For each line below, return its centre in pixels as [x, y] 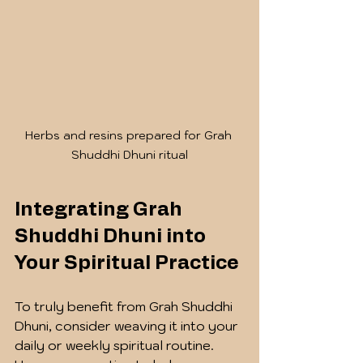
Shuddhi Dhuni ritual [130, 154]
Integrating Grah [100, 209]
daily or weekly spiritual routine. [116, 345]
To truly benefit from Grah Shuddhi [125, 306]
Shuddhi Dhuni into [112, 236]
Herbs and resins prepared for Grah [130, 135]
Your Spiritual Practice [127, 263]
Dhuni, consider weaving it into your [128, 325]
